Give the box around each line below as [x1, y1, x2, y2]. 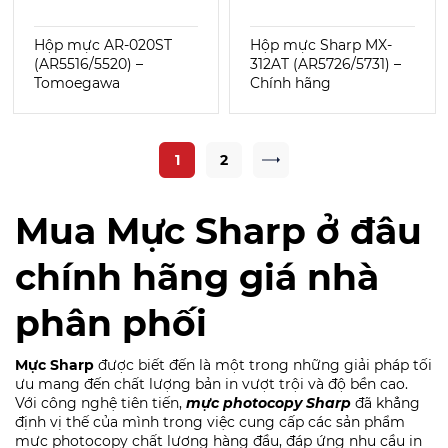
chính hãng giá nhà [15, 254, 379, 299]
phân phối [15, 300, 217, 345]
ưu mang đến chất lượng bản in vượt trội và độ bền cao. [15, 374, 408, 393]
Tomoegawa [33, 74, 120, 93]
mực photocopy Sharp [186, 393, 351, 412]
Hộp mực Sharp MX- [250, 36, 392, 55]
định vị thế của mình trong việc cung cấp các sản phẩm [15, 412, 405, 431]
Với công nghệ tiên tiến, [15, 393, 186, 412]
